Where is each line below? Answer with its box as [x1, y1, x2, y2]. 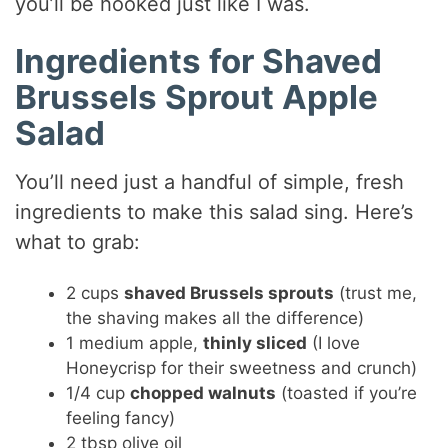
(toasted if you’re [276, 383, 418, 404]
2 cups [66, 283, 125, 304]
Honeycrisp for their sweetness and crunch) [66, 358, 418, 379]
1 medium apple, [66, 333, 204, 354]
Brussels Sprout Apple [15, 76, 379, 117]
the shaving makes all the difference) [66, 308, 365, 329]
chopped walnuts [130, 383, 277, 404]
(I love [307, 333, 361, 354]
